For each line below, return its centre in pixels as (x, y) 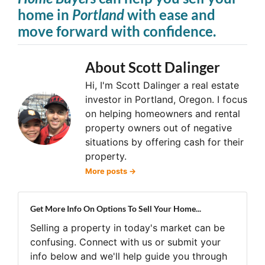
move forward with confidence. (117, 31)
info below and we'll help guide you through (129, 256)
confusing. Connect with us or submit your (125, 242)
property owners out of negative (159, 128)
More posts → (111, 172)
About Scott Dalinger (153, 67)
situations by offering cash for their (164, 142)
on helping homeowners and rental (163, 114)
